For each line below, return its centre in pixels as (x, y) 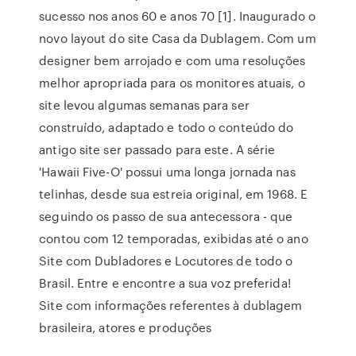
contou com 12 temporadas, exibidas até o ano (174, 238)
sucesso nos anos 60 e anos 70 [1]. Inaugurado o (177, 16)
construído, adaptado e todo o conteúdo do (166, 127)
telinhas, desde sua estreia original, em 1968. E (174, 194)
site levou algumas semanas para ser (144, 105)
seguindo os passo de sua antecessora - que (166, 216)
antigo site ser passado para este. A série (157, 149)
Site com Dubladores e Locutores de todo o (166, 261)
